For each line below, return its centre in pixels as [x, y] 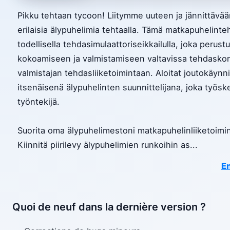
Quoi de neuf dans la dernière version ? [109, 207]
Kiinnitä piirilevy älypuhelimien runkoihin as [104, 145]
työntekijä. [39, 102]
